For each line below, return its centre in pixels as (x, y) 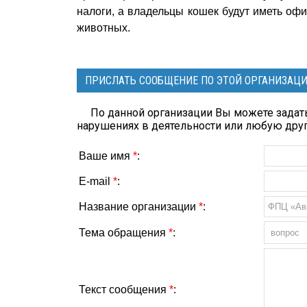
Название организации (139, 207)
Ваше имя (106, 156)
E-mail (96, 181)
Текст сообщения (124, 290)
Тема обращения (124, 233)
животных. (103, 28)
